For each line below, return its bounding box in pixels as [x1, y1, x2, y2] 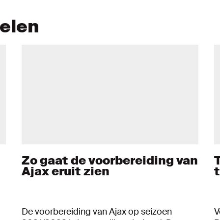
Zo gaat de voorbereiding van [22, 152, 198, 168]
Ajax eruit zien [22, 163, 110, 179]
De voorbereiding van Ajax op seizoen [22, 205, 172, 218]
